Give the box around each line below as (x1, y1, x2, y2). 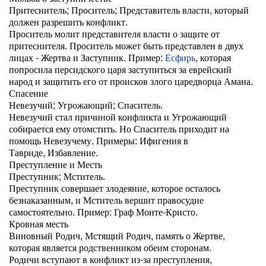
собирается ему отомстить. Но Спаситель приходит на (9, 122, 229, 135)
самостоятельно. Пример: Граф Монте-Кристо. (9, 205, 198, 218)
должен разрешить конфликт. (9, 15, 128, 28)
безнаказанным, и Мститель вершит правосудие (9, 193, 204, 207)
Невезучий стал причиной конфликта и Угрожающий (9, 110, 227, 123)
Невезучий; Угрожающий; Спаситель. (9, 98, 163, 112)
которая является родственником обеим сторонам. (9, 240, 211, 254)
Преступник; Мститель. (9, 169, 105, 183)
